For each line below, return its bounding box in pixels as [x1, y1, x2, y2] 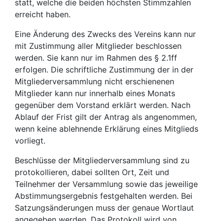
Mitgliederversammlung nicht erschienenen [15, 76, 174, 86]
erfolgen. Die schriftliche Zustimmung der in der [15, 65, 193, 74]
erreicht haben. [15, 9, 71, 19]
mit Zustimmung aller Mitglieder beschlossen [15, 41, 182, 51]
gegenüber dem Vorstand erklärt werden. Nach [15, 100, 190, 110]
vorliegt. [15, 136, 45, 146]
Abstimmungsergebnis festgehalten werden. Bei [15, 191, 192, 201]
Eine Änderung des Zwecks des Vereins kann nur [15, 29, 196, 39]
